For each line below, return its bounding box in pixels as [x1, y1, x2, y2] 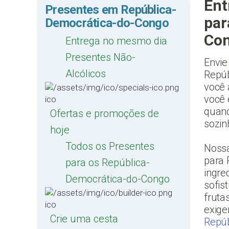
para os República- [65, 156, 150, 169]
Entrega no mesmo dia [65, 35, 167, 47]
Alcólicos [65, 67, 106, 80]
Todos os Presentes [65, 140, 154, 152]
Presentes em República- [45, 3, 176, 17]
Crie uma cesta [50, 213, 118, 225]
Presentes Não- [65, 51, 135, 63]
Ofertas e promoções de [50, 107, 159, 120]
